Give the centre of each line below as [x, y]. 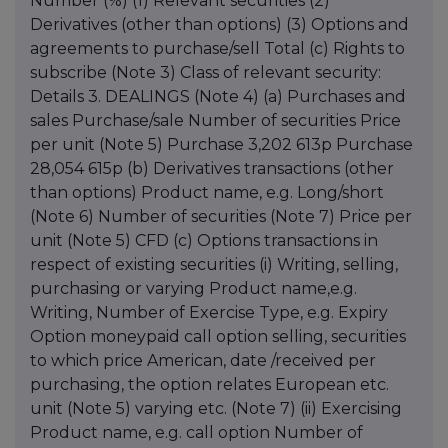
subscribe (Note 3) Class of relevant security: [205, 73]
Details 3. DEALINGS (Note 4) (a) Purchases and [218, 97]
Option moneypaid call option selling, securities [218, 337]
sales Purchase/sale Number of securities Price [215, 121]
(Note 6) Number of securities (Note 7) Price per [221, 217]
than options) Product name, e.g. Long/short [207, 193]
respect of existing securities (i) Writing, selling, [214, 265]
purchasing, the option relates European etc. [209, 385]
